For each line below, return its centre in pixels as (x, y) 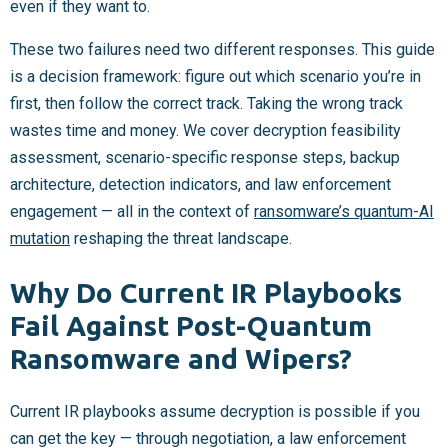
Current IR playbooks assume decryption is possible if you (215, 411)
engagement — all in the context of (132, 212)
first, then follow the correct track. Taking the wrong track (206, 104)
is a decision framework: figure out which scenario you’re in (215, 77)
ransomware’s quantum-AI (344, 212)
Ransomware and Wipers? (181, 358)
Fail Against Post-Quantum (191, 325)
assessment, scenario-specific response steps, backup (205, 158)
